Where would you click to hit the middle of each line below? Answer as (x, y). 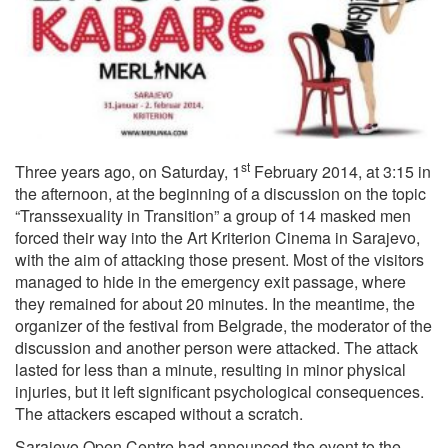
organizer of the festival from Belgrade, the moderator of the (223, 325)
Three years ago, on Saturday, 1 (128, 171)
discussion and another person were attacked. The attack (216, 347)
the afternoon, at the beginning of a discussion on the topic (220, 193)
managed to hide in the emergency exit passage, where (210, 281)
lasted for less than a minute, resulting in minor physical (210, 369)
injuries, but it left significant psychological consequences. (219, 391)
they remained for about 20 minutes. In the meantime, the (215, 303)
